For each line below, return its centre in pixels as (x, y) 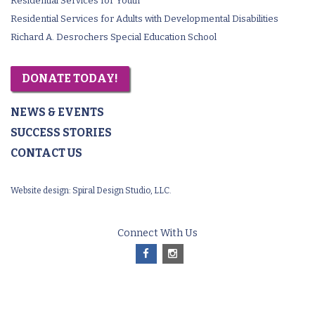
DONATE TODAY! (70, 78)
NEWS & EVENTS (57, 112)
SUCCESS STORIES (61, 132)
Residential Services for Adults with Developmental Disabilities (144, 18)
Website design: (41, 190)
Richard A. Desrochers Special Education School (114, 37)
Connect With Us (157, 233)
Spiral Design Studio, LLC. (122, 190)
